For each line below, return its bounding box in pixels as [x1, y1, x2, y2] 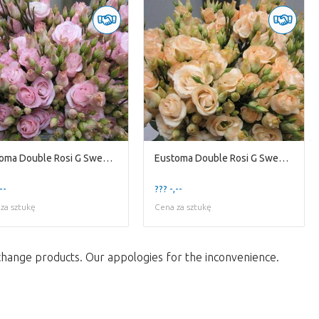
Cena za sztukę [155, 202, 211, 211]
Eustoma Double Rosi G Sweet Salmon [278, 152, 288, 164]
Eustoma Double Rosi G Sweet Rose [103, 152, 113, 164]
